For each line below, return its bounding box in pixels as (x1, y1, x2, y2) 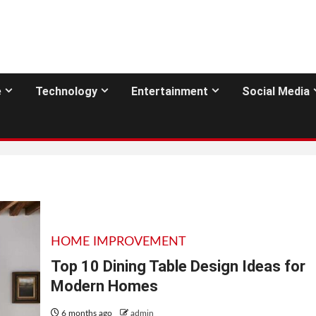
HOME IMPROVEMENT (50, 235, 186, 248)
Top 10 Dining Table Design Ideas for (50, 257, 305, 275)
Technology (35, 85, 97, 98)
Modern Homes (50, 276, 158, 295)
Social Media (242, 85, 310, 98)
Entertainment (131, 85, 208, 98)
